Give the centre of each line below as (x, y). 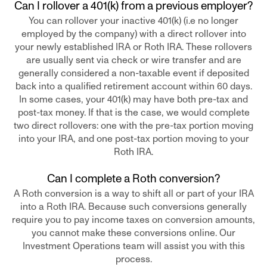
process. (133, 259)
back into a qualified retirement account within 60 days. (133, 86)
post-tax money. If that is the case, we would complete (133, 113)
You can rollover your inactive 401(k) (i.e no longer (133, 21)
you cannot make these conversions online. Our (133, 233)
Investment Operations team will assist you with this (133, 246)
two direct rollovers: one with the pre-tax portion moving (133, 126)
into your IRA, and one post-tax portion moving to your (133, 139)
